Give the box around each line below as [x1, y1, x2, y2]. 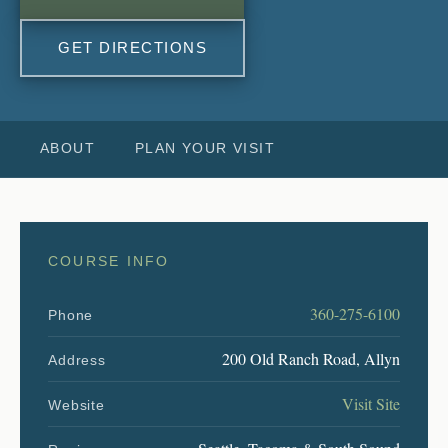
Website [48, 396, 105, 413]
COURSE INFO [48, 252, 170, 269]
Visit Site [342, 392, 400, 414]
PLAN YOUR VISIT [135, 139, 275, 156]
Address [48, 351, 106, 368]
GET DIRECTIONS [58, 38, 207, 56]
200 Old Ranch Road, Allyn [222, 347, 400, 369]
